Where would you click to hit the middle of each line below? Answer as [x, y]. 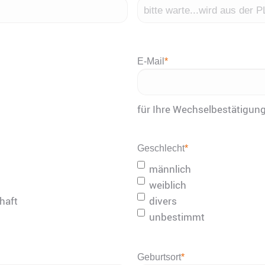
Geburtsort [159, 257]
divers [163, 201]
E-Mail [151, 62]
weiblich [167, 185]
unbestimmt [177, 216]
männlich [170, 169]
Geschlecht [161, 148]
